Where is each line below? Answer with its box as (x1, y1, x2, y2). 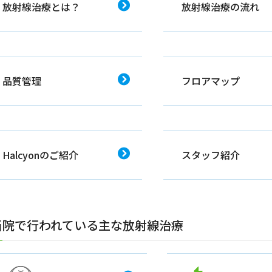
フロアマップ (181, 73, 240, 89)
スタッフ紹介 (181, 148, 240, 163)
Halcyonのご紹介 (2, 148, 78, 163)
